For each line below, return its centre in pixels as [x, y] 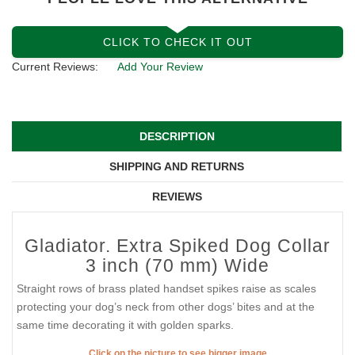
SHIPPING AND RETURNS [177, 167]
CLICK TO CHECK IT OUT [177, 42]
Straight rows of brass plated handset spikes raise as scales [166, 289]
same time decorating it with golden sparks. [125, 325]
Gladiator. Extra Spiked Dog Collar [177, 246]
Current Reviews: [55, 66]
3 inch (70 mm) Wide [177, 266]
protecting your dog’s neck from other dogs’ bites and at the [166, 307]
